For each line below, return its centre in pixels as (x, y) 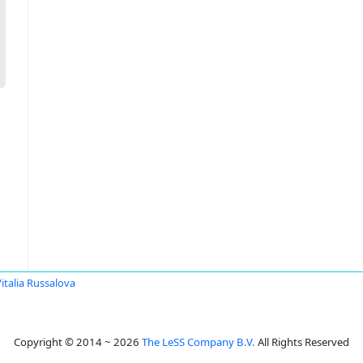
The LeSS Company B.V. (199, 342)
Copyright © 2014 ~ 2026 (78, 342)
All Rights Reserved (302, 342)
